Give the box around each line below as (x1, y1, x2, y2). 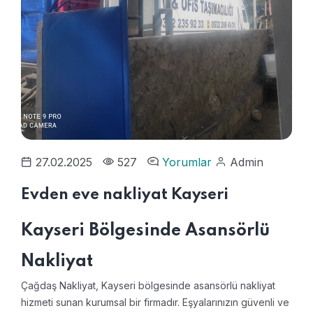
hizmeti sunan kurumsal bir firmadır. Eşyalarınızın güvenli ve (21, 296, 289, 308)
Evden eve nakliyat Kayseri (21, 187, 228, 203)
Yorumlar (162, 154, 215, 169)
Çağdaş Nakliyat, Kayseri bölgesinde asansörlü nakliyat (21, 279, 275, 291)
